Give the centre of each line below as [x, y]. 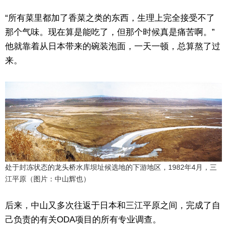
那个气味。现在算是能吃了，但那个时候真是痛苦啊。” [110, 32]
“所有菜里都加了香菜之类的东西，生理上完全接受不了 [110, 18]
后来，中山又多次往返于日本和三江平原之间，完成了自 [113, 206]
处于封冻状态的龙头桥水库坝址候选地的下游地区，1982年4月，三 [111, 167]
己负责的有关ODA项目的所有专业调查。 [83, 220]
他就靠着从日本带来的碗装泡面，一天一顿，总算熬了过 [113, 46]
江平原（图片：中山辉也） [48, 179]
